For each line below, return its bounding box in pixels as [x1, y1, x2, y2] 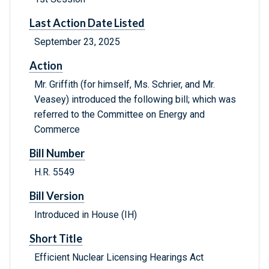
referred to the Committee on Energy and [34, 109, 205, 121]
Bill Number [29, 147, 85, 160]
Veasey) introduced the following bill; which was [34, 94, 236, 106]
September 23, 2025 [34, 36, 120, 48]
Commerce [34, 124, 80, 136]
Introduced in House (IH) [34, 209, 137, 221]
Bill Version [29, 189, 84, 203]
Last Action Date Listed [29, 16, 145, 30]
